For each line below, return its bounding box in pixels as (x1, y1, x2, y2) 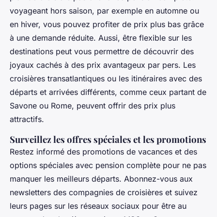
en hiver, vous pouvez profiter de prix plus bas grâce (10, 19, 204, 30)
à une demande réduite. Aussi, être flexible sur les (10, 33, 192, 43)
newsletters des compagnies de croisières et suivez (10, 187, 198, 198)
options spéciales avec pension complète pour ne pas (10, 160, 206, 170)
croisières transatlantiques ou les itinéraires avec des (10, 74, 202, 84)
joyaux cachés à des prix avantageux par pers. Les (10, 60, 196, 70)
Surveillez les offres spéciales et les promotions (10, 133, 206, 146)
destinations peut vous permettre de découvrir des (10, 46, 194, 57)
